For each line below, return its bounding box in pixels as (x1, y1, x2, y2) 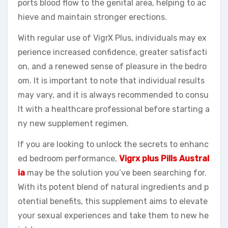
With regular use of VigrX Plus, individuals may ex (18, 33, 207, 43)
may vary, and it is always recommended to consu (18, 90, 209, 100)
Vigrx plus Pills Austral (119, 154, 209, 164)
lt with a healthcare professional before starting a (18, 104, 210, 115)
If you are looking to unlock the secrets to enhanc (18, 139, 209, 150)
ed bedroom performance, (18, 154, 119, 164)
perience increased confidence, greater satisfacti (18, 47, 207, 58)
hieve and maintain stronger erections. (18, 12, 167, 22)
